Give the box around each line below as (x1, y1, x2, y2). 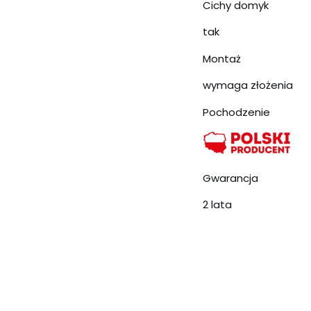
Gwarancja (203, 170, 258, 185)
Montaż (203, 51, 241, 66)
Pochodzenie (203, 104, 270, 119)
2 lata (203, 196, 232, 212)
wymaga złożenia (203, 77, 293, 92)
